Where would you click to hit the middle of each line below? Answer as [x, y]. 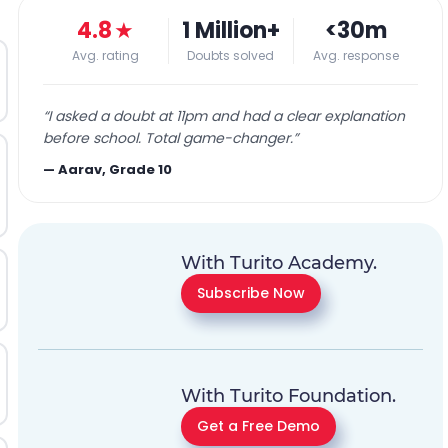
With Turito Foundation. [289, 396]
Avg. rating [105, 55]
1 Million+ [230, 30]
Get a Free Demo [259, 426]
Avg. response [355, 55]
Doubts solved [231, 55]
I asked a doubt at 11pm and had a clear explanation [227, 116]
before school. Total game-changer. [168, 138]
